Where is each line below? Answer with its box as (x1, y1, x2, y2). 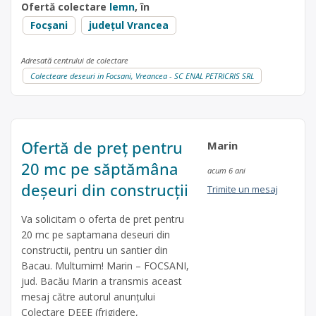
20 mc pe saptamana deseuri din (21, 228, 170, 242)
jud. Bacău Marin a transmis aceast (21, 274, 182, 288)
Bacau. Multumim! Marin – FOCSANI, (21, 259, 189, 273)
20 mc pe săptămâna (21, 158, 178, 180)
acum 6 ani (207, 165, 245, 176)
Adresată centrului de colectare (21, 55, 128, 66)
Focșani (30, 18, 68, 32)
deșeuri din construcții (21, 179, 188, 201)
